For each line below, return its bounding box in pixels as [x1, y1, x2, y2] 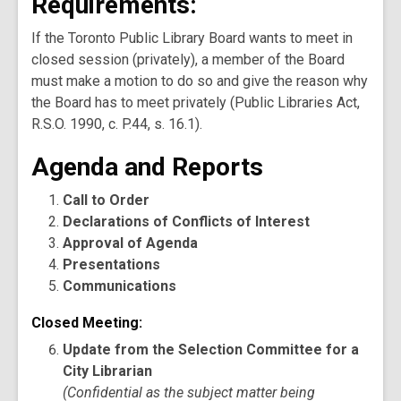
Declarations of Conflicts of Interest [63, 213, 311, 230]
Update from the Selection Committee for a [63, 341, 360, 358]
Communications [63, 277, 177, 294]
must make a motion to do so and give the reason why [31, 73, 368, 90]
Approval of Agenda [63, 235, 199, 252]
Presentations [63, 256, 161, 273]
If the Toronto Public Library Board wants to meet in [31, 30, 353, 47]
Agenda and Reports [31, 152, 263, 182]
